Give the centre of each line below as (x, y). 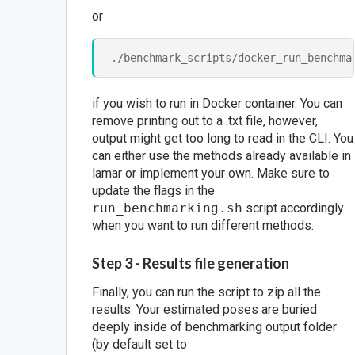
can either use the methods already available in (222, 155)
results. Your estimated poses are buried (205, 310)
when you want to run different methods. (203, 225)
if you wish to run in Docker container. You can (218, 103)
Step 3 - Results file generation (191, 263)
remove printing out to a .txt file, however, (205, 120)
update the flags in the (154, 190)
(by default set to (140, 345)
